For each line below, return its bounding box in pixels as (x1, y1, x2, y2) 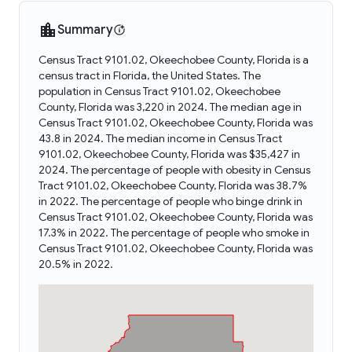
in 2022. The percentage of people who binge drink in (38, 194, 302, 208)
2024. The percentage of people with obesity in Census (38, 163, 310, 177)
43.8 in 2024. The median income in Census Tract (38, 131, 282, 145)
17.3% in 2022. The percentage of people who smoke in (38, 225, 310, 240)
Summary (57, 22, 113, 38)
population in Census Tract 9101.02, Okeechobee (38, 84, 280, 98)
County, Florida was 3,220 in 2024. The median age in (38, 100, 302, 114)
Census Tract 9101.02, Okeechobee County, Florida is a (38, 53, 309, 67)
